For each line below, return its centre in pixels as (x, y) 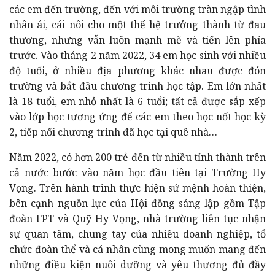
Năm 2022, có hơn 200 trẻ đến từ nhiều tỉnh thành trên (137, 157)
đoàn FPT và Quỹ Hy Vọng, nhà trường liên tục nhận (137, 218)
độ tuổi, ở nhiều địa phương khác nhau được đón (137, 70)
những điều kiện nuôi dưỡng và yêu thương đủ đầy (137, 264)
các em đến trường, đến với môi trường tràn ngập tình (137, 9)
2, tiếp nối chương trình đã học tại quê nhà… (113, 132)
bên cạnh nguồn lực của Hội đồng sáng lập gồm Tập (137, 203)
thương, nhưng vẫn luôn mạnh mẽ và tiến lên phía (137, 40)
